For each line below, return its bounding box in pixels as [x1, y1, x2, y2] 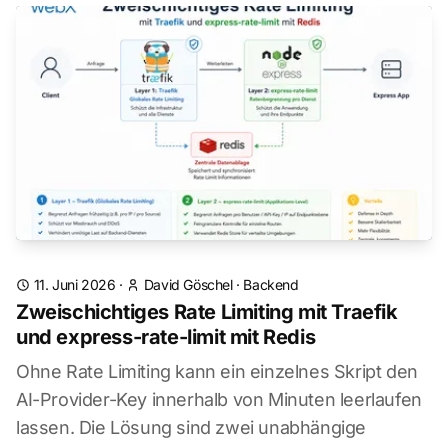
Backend [243, 276, 299, 293]
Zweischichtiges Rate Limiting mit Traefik [16, 300, 398, 324]
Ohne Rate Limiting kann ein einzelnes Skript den [16, 361, 418, 382]
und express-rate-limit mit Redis [16, 325, 316, 349]
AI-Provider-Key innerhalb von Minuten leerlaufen [16, 389, 422, 410]
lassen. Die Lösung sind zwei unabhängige [16, 417, 367, 438]
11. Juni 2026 [33, 276, 116, 293]
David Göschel [143, 276, 233, 293]
